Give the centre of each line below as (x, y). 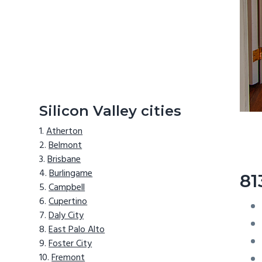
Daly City (66, 216)
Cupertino (68, 202)
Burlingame (71, 174)
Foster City (70, 244)
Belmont (65, 146)
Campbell (67, 188)
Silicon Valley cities (111, 111)
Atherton (65, 132)
